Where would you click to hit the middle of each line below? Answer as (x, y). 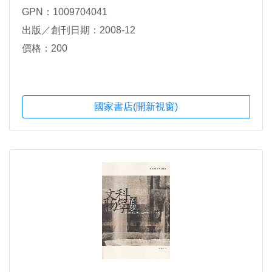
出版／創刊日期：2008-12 (79, 30)
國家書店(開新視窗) (136, 107)
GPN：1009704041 (65, 12)
